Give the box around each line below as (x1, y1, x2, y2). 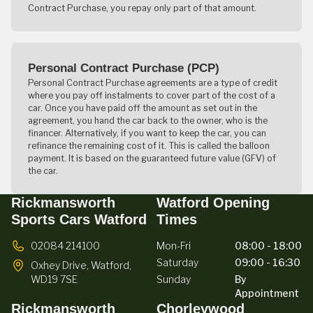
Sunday (156, 273, 191, 286)
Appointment (235, 287, 299, 300)
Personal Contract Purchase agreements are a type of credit (28, 78, 277, 89)
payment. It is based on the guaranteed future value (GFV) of (28, 153, 276, 164)
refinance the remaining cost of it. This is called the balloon (28, 140, 270, 152)
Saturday (156, 256, 198, 269)
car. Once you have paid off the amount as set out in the (28, 103, 257, 114)
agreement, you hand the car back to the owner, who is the (28, 115, 268, 126)
